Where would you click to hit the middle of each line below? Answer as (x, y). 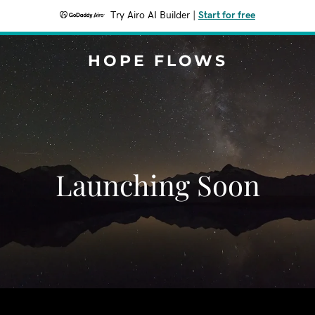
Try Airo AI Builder (150, 15)
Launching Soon (157, 185)
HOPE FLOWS (157, 61)
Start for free (227, 15)
